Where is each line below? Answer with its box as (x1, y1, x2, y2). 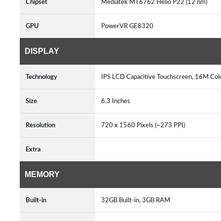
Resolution (26, 122, 55, 129)
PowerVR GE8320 (101, 23, 156, 30)
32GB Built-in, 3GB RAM (101, 197, 173, 204)
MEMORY (25, 170, 60, 179)
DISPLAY (25, 47, 59, 55)
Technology (26, 74, 57, 80)
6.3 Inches (101, 98, 133, 105)
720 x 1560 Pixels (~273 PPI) (101, 122, 188, 129)
